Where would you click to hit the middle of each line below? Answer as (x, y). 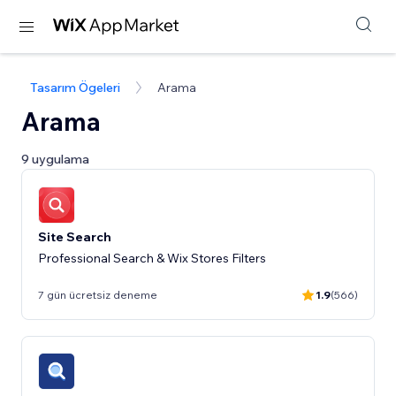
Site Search (75, 236)
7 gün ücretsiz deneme (98, 295)
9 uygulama (55, 159)
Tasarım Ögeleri (75, 88)
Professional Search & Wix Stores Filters (152, 258)
